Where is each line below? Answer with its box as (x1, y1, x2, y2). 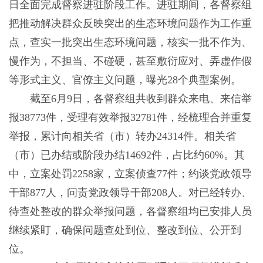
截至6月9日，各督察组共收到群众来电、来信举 (8, 93, 252, 105)
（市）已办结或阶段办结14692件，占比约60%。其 (8, 149, 245, 161)
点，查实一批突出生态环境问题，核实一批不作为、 (8, 36, 252, 49)
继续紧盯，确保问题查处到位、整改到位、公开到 (8, 224, 241, 237)
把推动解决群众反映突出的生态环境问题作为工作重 (8, 18, 252, 30)
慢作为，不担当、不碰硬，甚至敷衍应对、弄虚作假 (8, 55, 252, 68)
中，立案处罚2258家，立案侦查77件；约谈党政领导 (8, 168, 252, 180)
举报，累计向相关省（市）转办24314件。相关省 (8, 130, 236, 143)
